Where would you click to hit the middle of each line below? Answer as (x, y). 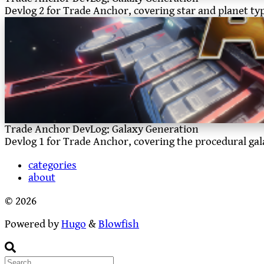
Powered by (33, 225)
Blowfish (119, 225)
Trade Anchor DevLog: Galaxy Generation (102, 130)
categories (52, 166)
